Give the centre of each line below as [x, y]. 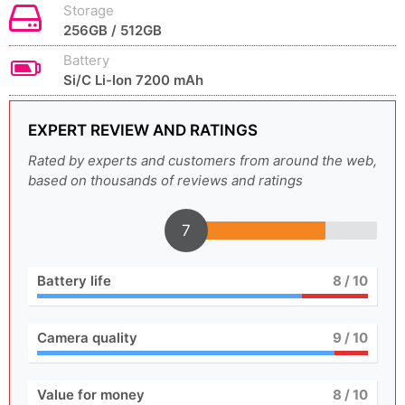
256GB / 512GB [113, 30]
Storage [89, 10]
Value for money [91, 395]
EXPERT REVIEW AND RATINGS [143, 130]
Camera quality [87, 338]
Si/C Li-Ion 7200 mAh [133, 80]
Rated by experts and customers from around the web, [202, 160]
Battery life [74, 281]
